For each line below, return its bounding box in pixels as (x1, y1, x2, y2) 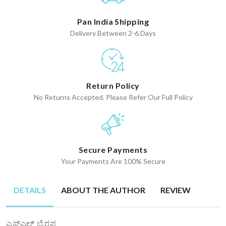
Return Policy (86, 80, 140, 90)
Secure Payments (78, 144, 148, 154)
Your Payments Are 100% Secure (61, 156, 165, 165)
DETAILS (14, 185, 46, 195)
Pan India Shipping (77, 16, 149, 26)
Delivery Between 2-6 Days (70, 28, 156, 37)
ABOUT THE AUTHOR (61, 185, 145, 195)
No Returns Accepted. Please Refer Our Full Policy (33, 92, 193, 101)
